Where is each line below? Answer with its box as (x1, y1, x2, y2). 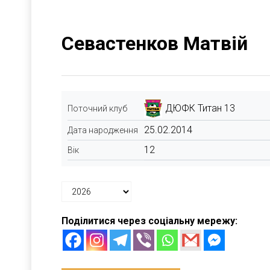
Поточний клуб (67, 104, 127, 113)
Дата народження (67, 125, 138, 135)
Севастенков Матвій (61, 32, 248, 55)
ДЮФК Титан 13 (165, 102, 235, 114)
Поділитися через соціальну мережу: (61, 215, 237, 227)
